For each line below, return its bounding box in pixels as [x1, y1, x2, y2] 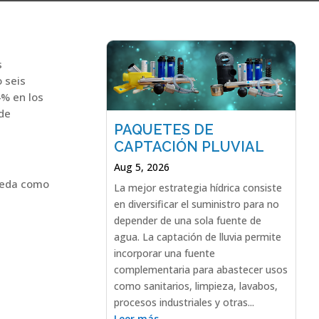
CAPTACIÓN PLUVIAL [113, 137, 264, 155]
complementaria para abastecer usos [113, 262, 288, 276]
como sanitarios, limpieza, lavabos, [113, 278, 278, 293]
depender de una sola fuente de [113, 213, 261, 227]
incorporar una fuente [113, 246, 215, 260]
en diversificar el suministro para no [113, 197, 279, 211]
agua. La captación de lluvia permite [113, 229, 281, 244]
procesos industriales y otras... [113, 295, 254, 309]
